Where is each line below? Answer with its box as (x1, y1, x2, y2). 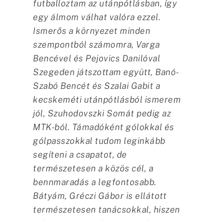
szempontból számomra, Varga (33, 39, 160, 50)
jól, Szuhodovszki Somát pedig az (33, 108, 171, 118)
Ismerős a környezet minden (33, 25, 151, 36)
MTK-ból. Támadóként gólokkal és (33, 121, 174, 132)
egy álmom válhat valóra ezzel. (33, 11, 161, 22)
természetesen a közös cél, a (33, 163, 154, 173)
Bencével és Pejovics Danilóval (33, 53, 161, 63)
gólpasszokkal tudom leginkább (33, 135, 165, 146)
